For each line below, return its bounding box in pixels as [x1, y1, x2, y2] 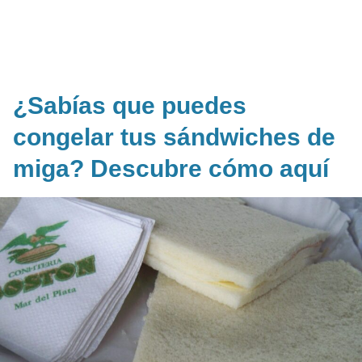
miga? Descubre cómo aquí [13, 154, 329, 182]
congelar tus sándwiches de [13, 123, 335, 150]
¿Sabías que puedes [13, 91, 246, 119]
